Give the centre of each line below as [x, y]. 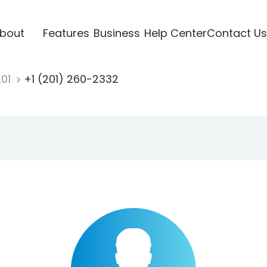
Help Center [175, 33]
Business [117, 33]
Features [66, 33]
